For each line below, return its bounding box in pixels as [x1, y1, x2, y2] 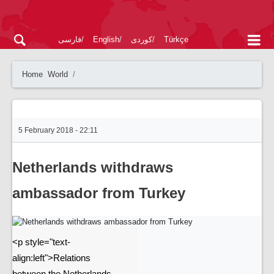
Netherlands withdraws [12, 159, 173, 176]
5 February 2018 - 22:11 [18, 126, 98, 135]
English [93, 35, 119, 44]
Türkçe [164, 35, 188, 44]
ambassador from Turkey [12, 185, 185, 201]
